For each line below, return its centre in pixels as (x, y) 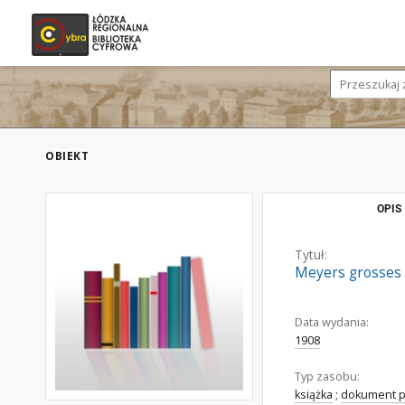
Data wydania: (332, 322)
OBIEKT (67, 156)
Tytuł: (311, 254)
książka (314, 395)
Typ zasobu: (327, 377)
